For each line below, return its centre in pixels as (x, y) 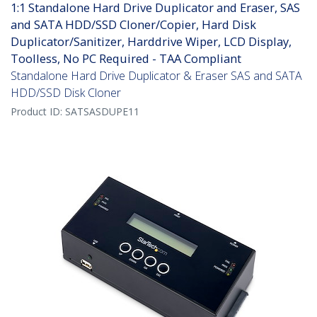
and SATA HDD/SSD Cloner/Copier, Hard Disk (133, 25)
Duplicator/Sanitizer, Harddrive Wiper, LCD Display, (151, 42)
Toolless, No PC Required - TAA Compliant (126, 59)
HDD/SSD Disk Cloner (66, 93)
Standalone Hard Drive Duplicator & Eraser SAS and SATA (156, 76)
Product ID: (38, 112)
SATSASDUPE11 (102, 112)
